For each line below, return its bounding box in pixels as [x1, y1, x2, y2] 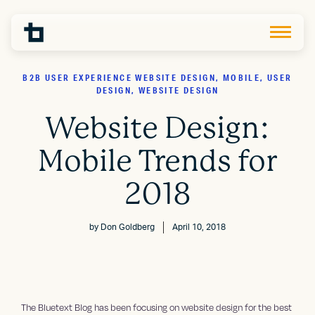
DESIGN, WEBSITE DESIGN [96, 84, 219, 97]
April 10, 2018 [172, 223, 226, 232]
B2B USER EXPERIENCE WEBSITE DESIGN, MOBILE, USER [22, 72, 292, 84]
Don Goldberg [101, 222, 155, 231]
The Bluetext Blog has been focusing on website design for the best [21, 302, 292, 314]
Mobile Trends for [38, 143, 277, 179]
